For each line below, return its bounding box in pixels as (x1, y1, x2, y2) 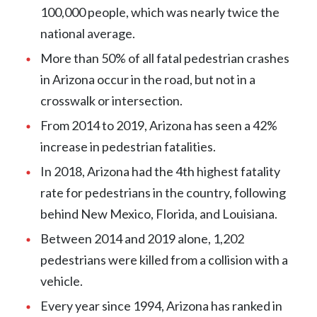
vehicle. (40, 272, 83, 289)
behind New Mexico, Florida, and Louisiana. (40, 205, 278, 221)
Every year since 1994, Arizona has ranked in (40, 297, 283, 313)
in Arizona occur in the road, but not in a (40, 71, 256, 87)
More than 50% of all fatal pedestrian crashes (40, 50, 290, 66)
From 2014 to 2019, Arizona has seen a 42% (40, 117, 278, 133)
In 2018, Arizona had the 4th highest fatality (40, 163, 281, 179)
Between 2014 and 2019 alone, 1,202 (40, 230, 245, 246)
